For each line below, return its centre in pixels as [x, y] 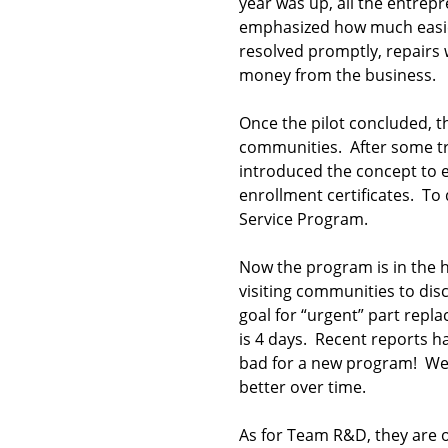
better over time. [302, 387]
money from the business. [337, 75]
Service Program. [307, 219]
